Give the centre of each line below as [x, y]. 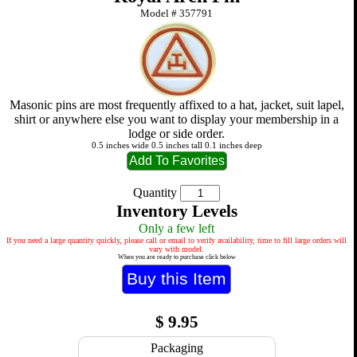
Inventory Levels [177, 212]
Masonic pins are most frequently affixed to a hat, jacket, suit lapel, [177, 105]
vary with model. [177, 249]
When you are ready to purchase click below [177, 257]
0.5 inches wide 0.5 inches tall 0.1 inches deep [177, 146]
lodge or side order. [177, 134]
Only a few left [177, 229]
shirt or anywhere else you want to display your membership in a [177, 120]
